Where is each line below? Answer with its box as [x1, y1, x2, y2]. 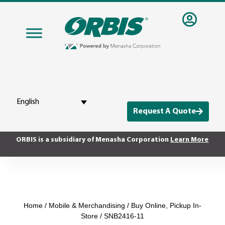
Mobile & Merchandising [49, 201, 125, 209]
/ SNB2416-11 [98, 211, 144, 220]
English [17, 98, 40, 106]
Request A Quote [133, 107, 196, 116]
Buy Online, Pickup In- [131, 201, 201, 209]
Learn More [170, 136, 209, 144]
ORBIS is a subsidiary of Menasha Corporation [16, 136, 169, 144]
